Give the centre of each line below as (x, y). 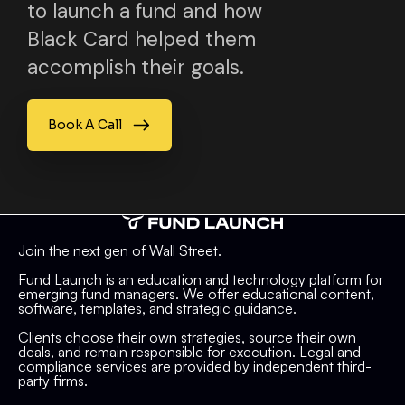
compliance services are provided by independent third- (195, 367)
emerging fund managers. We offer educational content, (196, 294)
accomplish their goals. (136, 67)
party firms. (53, 381)
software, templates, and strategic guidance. (157, 309)
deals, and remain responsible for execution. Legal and (189, 352)
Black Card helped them (141, 39)
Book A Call (85, 124)
